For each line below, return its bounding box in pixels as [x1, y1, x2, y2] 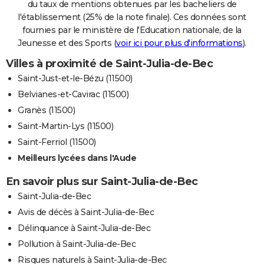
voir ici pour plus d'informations [116, 37, 243, 48]
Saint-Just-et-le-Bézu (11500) [18, 72, 133, 84]
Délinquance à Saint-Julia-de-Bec [18, 222, 150, 233]
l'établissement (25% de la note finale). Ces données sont [18, 11, 246, 22]
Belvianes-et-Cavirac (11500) [18, 88, 128, 100]
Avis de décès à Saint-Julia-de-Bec [18, 206, 154, 217]
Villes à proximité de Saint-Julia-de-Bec [6, 57, 213, 70]
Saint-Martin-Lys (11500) [18, 120, 113, 131]
